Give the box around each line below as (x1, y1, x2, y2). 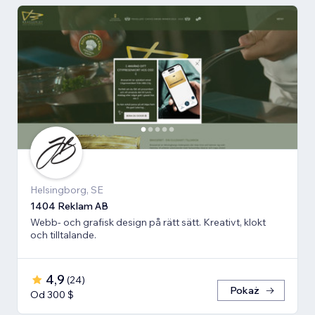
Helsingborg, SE (30, 184, 103, 197)
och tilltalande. (30, 229, 96, 242)
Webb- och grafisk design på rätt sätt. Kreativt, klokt (30, 216, 266, 229)
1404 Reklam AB (30, 200, 108, 213)
